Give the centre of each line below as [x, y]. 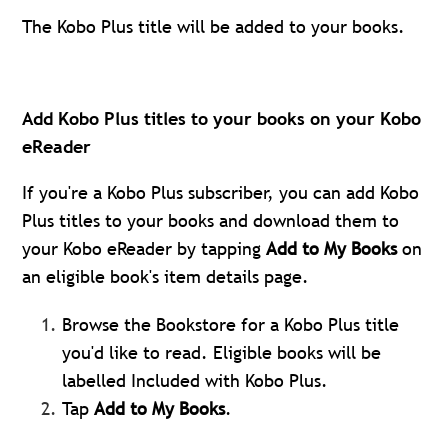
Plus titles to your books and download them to [211, 220]
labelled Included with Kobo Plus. [195, 380]
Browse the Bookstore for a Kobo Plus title [231, 324]
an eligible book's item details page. [166, 276]
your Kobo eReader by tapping [144, 248]
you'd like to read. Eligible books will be [222, 352]
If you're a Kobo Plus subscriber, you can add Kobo [221, 192]
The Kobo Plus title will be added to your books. [214, 26]
